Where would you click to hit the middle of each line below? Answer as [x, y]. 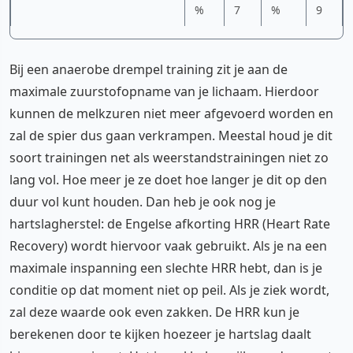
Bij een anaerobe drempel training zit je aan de [149, 69]
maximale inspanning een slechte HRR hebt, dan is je [166, 268]
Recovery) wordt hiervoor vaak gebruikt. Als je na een [168, 245]
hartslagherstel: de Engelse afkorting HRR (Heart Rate [170, 223]
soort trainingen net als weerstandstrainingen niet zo [169, 157]
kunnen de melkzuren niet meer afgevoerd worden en [171, 113]
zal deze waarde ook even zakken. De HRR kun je [154, 312]
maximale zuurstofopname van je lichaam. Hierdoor [164, 91]
